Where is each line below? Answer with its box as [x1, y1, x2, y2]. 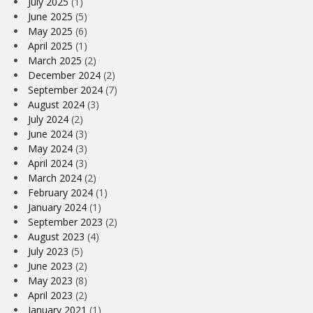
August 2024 [28, 98, 85, 112]
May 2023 [28, 274, 73, 288]
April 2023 [28, 289, 73, 303]
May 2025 [28, 24, 73, 38]
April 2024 [28, 156, 73, 170]
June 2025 [28, 10, 73, 24]
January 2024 [28, 201, 87, 214]
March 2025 [28, 54, 82, 68]
